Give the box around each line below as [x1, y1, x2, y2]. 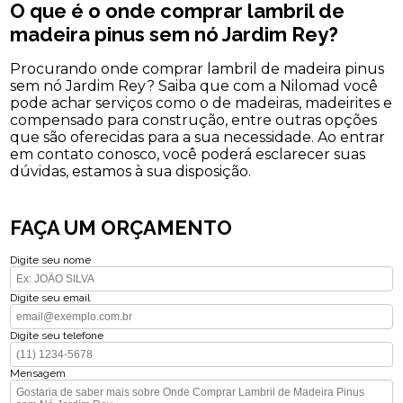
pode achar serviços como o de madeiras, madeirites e [10, 94, 393, 112]
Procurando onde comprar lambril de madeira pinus [10, 60, 385, 78]
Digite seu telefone [10, 329, 104, 343]
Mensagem [10, 367, 67, 381]
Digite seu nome [10, 254, 92, 267]
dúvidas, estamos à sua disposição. [10, 163, 252, 181]
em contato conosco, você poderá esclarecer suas [10, 146, 366, 164]
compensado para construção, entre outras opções [10, 112, 378, 130]
